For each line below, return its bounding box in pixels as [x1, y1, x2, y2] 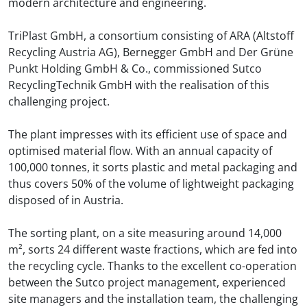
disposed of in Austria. [8, 193, 123, 208]
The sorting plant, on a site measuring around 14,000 [8, 225, 282, 241]
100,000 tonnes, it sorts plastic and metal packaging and [8, 160, 297, 175]
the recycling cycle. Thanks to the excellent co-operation [8, 258, 297, 273]
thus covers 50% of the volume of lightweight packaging [8, 176, 294, 191]
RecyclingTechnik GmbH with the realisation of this [8, 77, 269, 93]
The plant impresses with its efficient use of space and [8, 127, 287, 142]
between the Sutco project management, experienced [8, 275, 286, 290]
